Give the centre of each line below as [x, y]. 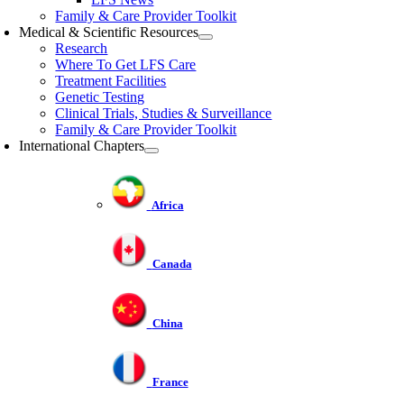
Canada [172, 264]
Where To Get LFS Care [126, 64]
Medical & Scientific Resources [109, 32]
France [170, 381]
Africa [167, 206]
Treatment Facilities [111, 81]
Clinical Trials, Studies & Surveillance [164, 113]
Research [82, 48]
